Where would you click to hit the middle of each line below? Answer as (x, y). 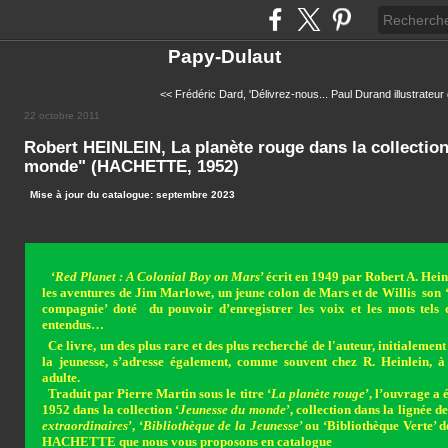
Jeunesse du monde (232, 409)
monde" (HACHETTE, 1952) (131, 166)
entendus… (73, 324)
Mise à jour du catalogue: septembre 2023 (132, 194)
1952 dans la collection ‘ (110, 409)
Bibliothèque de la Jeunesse (220, 425)
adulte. (61, 377)
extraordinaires (85, 425)
